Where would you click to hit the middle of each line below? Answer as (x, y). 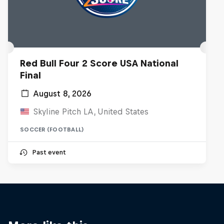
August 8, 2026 (62, 93)
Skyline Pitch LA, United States (91, 111)
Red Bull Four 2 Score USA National (99, 63)
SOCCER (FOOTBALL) (52, 129)
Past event (49, 152)
